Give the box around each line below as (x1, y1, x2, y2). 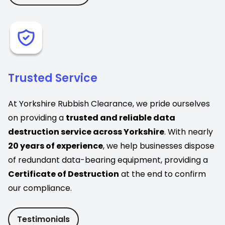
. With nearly (164, 126, 213, 138)
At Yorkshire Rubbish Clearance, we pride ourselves (8, 97, 210, 109)
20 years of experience (8, 140, 103, 152)
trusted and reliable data (66, 111, 175, 124)
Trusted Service (8, 70, 97, 86)
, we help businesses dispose (103, 140, 214, 152)
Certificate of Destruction (8, 168, 119, 180)
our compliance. (8, 182, 72, 194)
